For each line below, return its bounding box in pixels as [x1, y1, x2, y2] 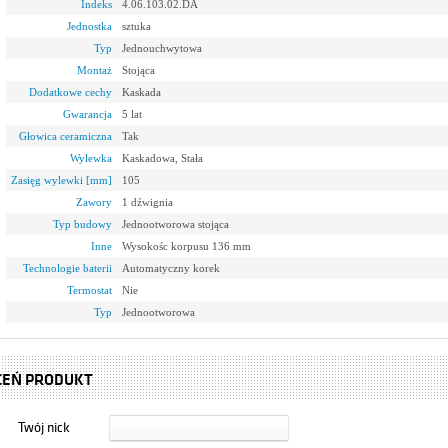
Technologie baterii [23, 262, 112, 274]
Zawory [76, 196, 112, 208]
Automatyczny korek [122, 262, 220, 274]
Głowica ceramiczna [19, 130, 112, 142]
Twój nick [18, 420, 70, 435]
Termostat [67, 284, 112, 296]
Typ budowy [53, 218, 112, 230]
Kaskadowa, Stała [122, 152, 203, 164]
